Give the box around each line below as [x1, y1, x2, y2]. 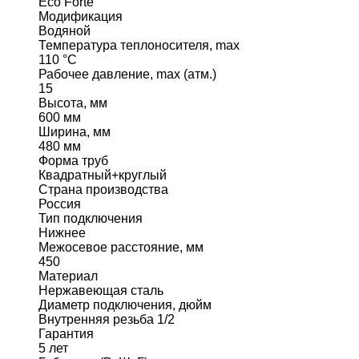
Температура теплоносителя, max [38, 38, 240, 52]
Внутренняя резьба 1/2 [38, 313, 175, 326]
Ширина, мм [38, 125, 111, 139]
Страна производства [38, 183, 168, 196]
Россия [38, 197, 81, 211]
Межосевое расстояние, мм [38, 240, 204, 254]
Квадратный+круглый [38, 168, 167, 182]
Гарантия [38, 327, 94, 341]
